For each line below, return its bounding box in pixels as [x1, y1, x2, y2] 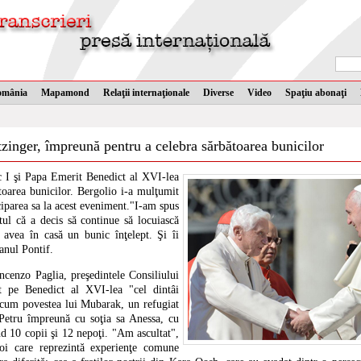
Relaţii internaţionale [103, 87, 189, 98]
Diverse [203, 87, 234, 98]
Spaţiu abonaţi [285, 87, 346, 98]
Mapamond [41, 87, 89, 98]
